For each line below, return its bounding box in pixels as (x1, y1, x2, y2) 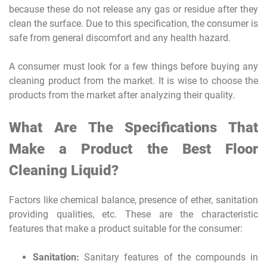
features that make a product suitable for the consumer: (9, 222, 243, 234)
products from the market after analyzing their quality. (9, 89, 235, 101)
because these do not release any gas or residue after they (9, 3, 258, 15)
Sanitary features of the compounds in (84, 251, 259, 263)
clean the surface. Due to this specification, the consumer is (9, 17, 258, 29)
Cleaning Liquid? (9, 162, 119, 179)
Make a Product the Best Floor (9, 140, 258, 157)
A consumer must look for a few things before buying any (9, 60, 258, 72)
